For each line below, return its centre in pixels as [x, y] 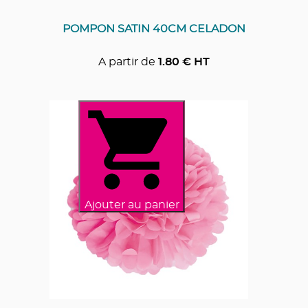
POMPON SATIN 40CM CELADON [154, 29]
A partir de [127, 62]
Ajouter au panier [132, 205]
